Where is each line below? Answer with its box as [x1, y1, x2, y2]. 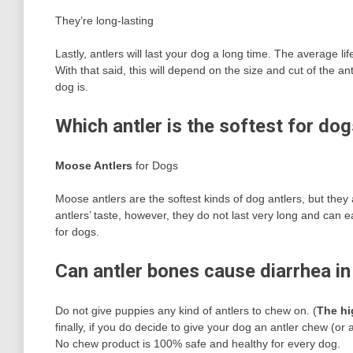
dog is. [55, 80, 88, 93]
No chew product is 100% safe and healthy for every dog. [55, 336, 340, 350]
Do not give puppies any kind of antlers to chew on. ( [55, 303, 317, 317]
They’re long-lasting [55, 13, 154, 27]
